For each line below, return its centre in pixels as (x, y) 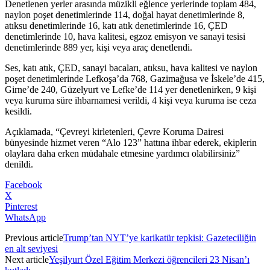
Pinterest (21, 206)
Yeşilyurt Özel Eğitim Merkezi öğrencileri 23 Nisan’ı (149, 259)
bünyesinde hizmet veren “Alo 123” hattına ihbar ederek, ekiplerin (131, 142)
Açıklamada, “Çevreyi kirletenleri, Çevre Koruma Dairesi (114, 131)
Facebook (24, 184)
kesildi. (18, 111)
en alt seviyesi (31, 248)
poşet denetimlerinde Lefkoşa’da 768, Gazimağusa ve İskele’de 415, (135, 78)
